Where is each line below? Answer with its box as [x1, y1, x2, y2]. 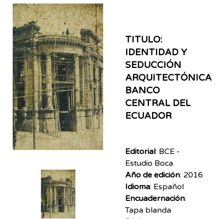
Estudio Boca [125, 158, 173, 168]
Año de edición [125, 170, 180, 180]
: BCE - [155, 146, 180, 156]
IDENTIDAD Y [125, 46, 187, 58]
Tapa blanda [125, 205, 171, 215]
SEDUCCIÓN [125, 59, 181, 70]
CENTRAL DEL [125, 97, 191, 109]
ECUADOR [125, 110, 172, 121]
